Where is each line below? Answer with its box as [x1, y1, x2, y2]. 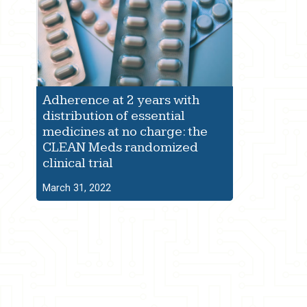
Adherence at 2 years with [42, 93, 200, 109]
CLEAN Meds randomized [42, 140, 199, 156]
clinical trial [42, 156, 114, 172]
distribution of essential [42, 108, 186, 125]
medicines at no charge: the [42, 124, 208, 140]
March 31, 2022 [42, 182, 112, 193]
